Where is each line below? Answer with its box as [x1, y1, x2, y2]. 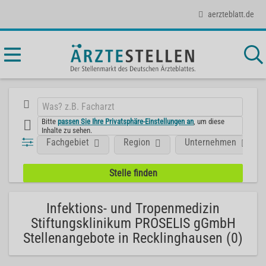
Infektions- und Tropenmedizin [46, 200, 220, 217]
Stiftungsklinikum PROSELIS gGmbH [30, 215, 236, 232]
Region [123, 136, 151, 148]
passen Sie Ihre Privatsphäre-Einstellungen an [58, 116, 194, 126]
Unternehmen [185, 136, 237, 148]
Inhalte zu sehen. [42, 125, 93, 135]
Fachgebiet [46, 136, 90, 148]
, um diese [194, 116, 225, 126]
